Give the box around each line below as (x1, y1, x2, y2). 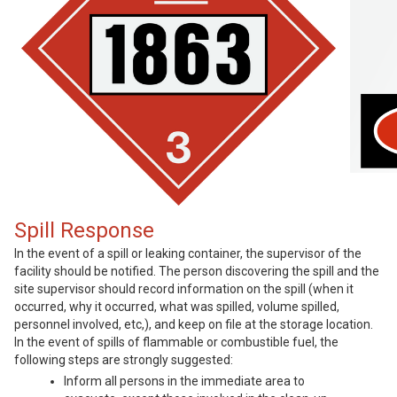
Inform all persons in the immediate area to (64, 374, 305, 389)
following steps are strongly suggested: (14, 353, 233, 368)
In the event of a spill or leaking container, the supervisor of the (14, 246, 362, 261)
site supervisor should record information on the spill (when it (14, 282, 354, 297)
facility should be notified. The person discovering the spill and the (14, 264, 379, 279)
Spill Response (14, 218, 154, 244)
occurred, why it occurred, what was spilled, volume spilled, (14, 300, 339, 315)
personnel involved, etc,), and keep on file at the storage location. (14, 317, 373, 332)
